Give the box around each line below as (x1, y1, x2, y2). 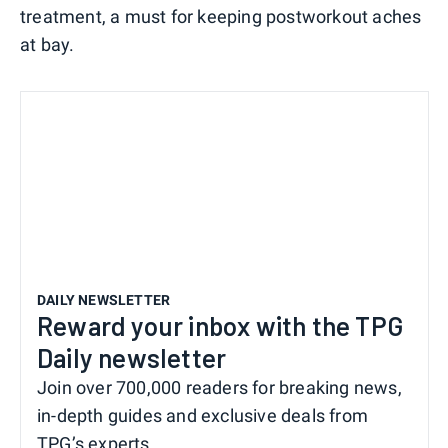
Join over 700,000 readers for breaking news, (37, 376, 402, 398)
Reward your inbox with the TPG (37, 309, 404, 341)
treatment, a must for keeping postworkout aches (20, 6, 422, 28)
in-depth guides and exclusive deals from (37, 404, 369, 426)
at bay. (20, 34, 75, 56)
